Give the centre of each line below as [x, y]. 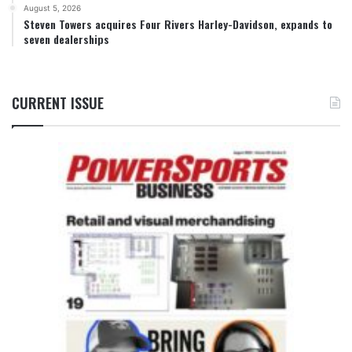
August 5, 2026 [52, 7]
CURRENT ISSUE [58, 103]
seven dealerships [66, 38]
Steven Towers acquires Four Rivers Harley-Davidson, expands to [178, 24]
